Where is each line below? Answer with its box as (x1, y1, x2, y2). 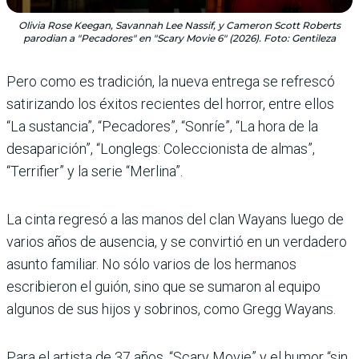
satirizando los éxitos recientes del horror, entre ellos (6, 95, 334, 113)
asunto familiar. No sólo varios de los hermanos (6, 256, 296, 273)
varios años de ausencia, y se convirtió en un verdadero (6, 233, 347, 251)
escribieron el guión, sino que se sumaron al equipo (6, 278, 321, 296)
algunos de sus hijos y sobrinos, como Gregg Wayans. (6, 301, 336, 318)
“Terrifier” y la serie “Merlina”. (6, 163, 183, 180)
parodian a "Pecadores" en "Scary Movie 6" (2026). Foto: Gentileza (23, 32, 336, 45)
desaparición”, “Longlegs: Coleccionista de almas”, (6, 140, 315, 158)
